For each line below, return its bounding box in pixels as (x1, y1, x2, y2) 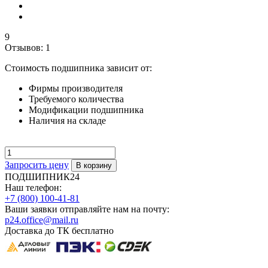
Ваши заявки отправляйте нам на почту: (5, 203, 169, 214)
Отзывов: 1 (5, 42, 50, 53)
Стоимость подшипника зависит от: (5, 62, 152, 73)
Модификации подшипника (29, 104, 144, 115)
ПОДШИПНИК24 (5, 171, 80, 182)
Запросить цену (5, 159, 69, 170)
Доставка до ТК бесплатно (5, 225, 114, 236)
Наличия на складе (29, 115, 106, 126)
